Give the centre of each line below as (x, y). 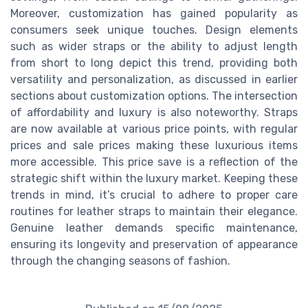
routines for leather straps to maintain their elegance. (154, 212)
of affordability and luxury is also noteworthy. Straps (154, 113)
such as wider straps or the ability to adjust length (154, 47)
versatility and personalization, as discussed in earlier (154, 80)
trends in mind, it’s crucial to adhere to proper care (154, 195)
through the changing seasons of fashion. (120, 261)
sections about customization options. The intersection (154, 96)
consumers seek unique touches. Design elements (154, 30)
